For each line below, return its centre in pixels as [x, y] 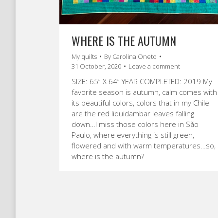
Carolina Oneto [135, 56]
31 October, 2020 [96, 66]
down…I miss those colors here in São [135, 124]
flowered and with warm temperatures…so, [144, 145]
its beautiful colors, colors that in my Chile [140, 103]
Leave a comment [154, 66]
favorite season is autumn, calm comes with [144, 92]
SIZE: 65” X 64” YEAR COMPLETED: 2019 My [142, 81]
